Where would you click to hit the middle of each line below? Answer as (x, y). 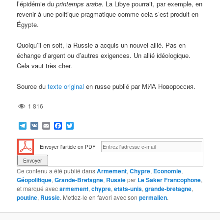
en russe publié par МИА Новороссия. (141, 86)
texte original (67, 86)
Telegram (43, 125)
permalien (153, 197)
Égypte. (28, 24)
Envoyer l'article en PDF (68, 146)
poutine (27, 197)
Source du (32, 86)
